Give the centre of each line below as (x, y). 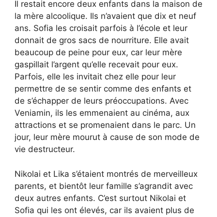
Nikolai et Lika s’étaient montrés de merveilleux (106, 174)
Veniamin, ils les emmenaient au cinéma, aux (102, 113)
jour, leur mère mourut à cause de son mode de (107, 137)
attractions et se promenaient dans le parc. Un (105, 125)
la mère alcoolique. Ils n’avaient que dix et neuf (105, 16)
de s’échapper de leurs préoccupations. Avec (101, 101)
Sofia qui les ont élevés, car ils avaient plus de (104, 210)
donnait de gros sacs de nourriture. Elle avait (102, 40)
